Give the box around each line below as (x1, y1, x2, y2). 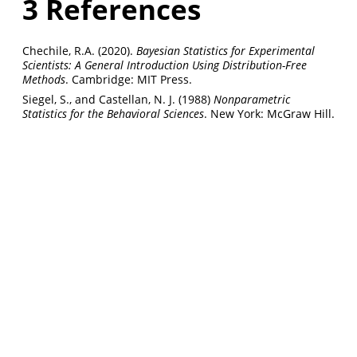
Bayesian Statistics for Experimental (136, 43, 315, 59)
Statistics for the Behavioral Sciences (22, 106, 204, 122)
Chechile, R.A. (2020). (22, 43, 136, 59)
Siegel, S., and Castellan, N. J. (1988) (22, 92, 214, 108)
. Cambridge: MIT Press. (65, 72, 192, 88)
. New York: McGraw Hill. (204, 106, 335, 122)
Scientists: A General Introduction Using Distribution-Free (22, 57, 307, 73)
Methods (22, 72, 65, 88)
